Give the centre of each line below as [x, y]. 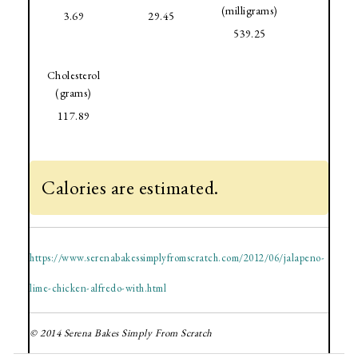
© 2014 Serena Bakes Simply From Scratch [121, 335]
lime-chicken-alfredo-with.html [98, 290]
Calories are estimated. [130, 189]
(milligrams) [249, 12]
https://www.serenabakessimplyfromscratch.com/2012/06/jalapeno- [177, 260]
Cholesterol [74, 77]
